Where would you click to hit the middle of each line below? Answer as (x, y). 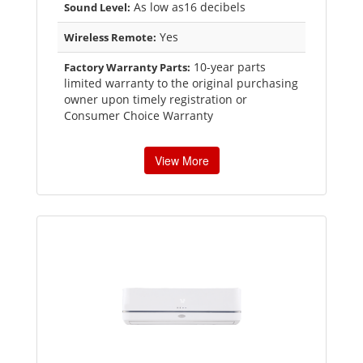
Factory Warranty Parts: (127, 68)
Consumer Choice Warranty (139, 116)
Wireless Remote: (110, 38)
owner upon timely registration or (156, 100)
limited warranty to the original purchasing (181, 83)
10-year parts (228, 67)
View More (181, 161)
